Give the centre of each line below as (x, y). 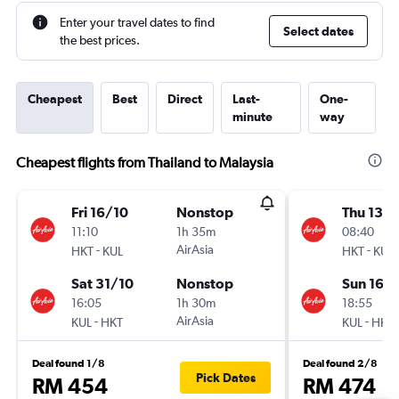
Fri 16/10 (100, 212)
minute (252, 117)
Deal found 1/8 (69, 363)
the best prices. (100, 40)
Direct (185, 99)
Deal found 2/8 (340, 363)
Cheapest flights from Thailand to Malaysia (145, 163)
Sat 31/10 (102, 283)
